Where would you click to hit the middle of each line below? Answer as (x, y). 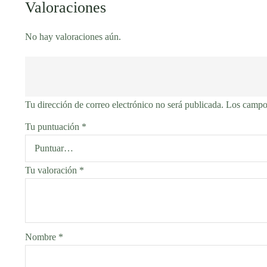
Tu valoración (52, 170)
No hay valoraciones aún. (73, 36)
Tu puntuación (53, 126)
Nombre (42, 237)
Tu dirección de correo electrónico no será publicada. (124, 104)
